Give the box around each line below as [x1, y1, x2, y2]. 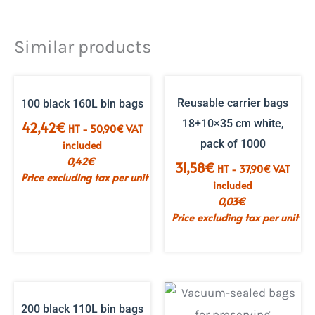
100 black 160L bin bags [21, 96, 143, 110]
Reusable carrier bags [177, 96, 288, 110]
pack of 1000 [200, 136, 266, 150]
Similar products [14, 37, 151, 58]
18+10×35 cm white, [181, 116, 284, 130]
